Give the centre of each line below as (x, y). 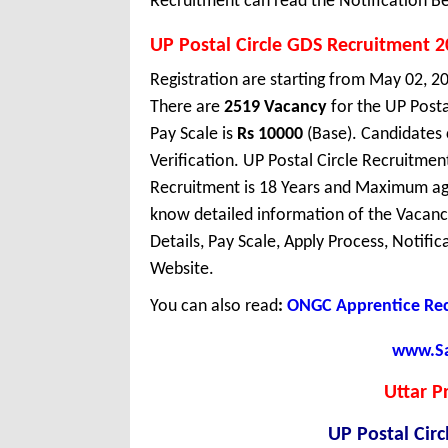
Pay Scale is (193, 135)
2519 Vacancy (275, 108)
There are (187, 108)
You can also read (214, 307)
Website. (182, 270)
